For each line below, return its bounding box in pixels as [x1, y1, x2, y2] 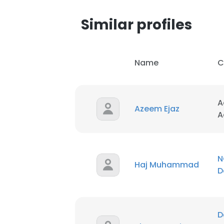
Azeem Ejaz [134, 103, 179, 114]
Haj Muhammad [134, 159, 199, 170]
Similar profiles [81, 15, 192, 34]
